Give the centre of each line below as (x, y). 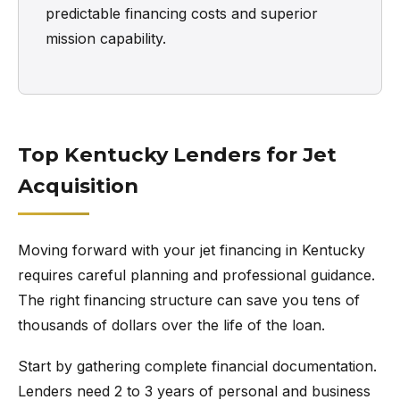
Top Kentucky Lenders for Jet (177, 154)
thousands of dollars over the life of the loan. (171, 325)
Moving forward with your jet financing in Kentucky (192, 250)
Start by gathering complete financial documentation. (197, 366)
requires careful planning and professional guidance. (196, 275)
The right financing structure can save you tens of (189, 300)
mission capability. (106, 38)
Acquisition (78, 186)
